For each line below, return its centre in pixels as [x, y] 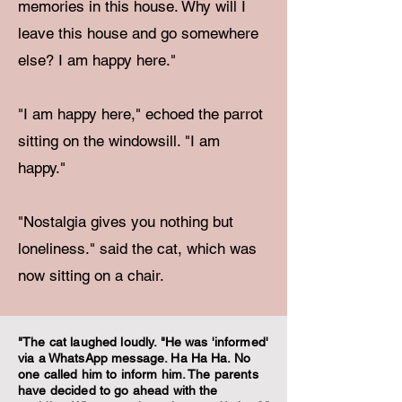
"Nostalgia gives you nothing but [126, 222]
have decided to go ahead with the [118, 390]
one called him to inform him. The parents [138, 374]
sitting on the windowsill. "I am [119, 141]
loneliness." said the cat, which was [137, 249]
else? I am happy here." [97, 60]
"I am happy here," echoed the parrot [140, 114]
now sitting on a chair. [91, 275]
